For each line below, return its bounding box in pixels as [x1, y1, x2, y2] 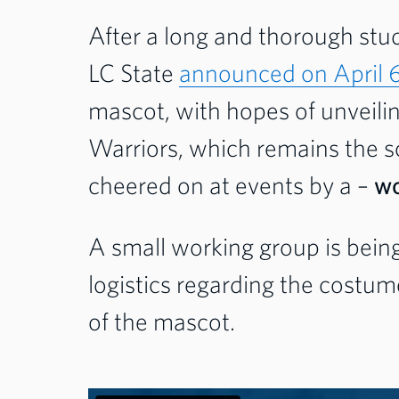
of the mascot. [88, 306, 240, 337]
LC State [88, 58, 179, 88]
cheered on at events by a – [88, 170, 374, 200]
